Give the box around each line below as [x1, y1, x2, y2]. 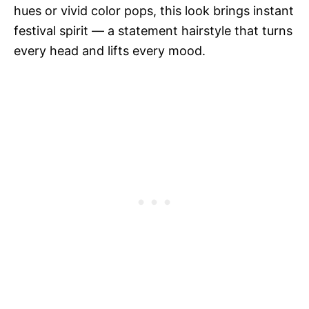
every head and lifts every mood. [14, 43, 206, 58]
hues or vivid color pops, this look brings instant [14, 3, 294, 18]
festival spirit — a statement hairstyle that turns [14, 23, 292, 38]
